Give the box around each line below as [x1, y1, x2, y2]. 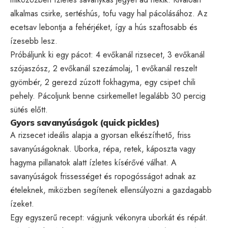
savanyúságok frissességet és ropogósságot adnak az [10, 170, 196, 182]
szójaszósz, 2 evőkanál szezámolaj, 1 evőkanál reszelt [10, 62, 197, 74]
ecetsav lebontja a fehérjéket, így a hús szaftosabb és [10, 21, 197, 33]
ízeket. [10, 197, 34, 210]
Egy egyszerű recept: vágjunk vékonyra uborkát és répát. [10, 211, 208, 223]
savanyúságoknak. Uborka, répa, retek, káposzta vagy [10, 142, 195, 155]
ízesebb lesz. [10, 35, 58, 47]
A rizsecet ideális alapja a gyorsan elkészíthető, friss [10, 129, 191, 141]
